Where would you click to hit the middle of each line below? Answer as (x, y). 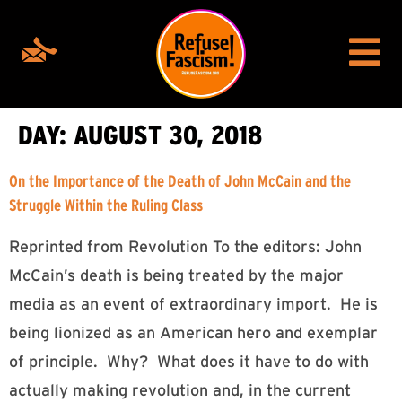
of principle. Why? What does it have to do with (189, 362)
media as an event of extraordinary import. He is (193, 304)
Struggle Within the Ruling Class (106, 205)
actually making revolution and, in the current (180, 390)
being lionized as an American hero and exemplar (193, 333)
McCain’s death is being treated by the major (176, 275)
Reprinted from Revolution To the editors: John (185, 247)
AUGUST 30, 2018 (168, 135)
